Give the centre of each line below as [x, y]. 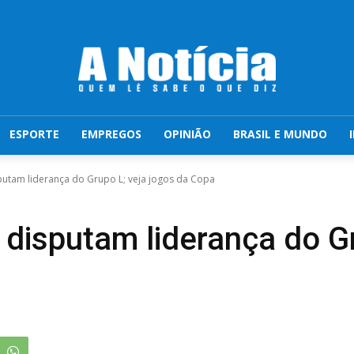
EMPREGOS [112, 134]
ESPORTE [35, 134]
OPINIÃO [188, 134]
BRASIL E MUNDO [281, 134]
